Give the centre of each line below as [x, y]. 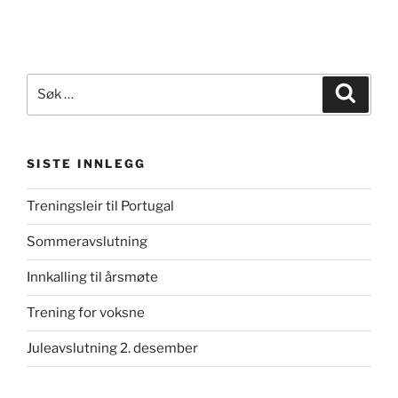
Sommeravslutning [87, 242]
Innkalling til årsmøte [92, 278]
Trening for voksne [86, 313]
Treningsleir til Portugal [100, 207]
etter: [45, 104]
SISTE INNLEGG [87, 163]
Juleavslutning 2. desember [112, 349]
